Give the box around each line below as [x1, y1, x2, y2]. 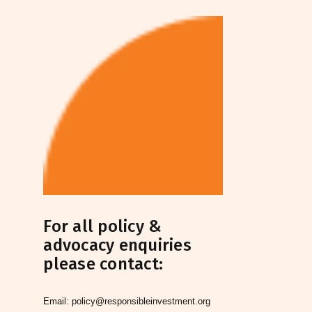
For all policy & [43, 217, 162, 237]
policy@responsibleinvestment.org [72, 296, 211, 307]
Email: [43, 296, 70, 307]
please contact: [43, 254, 164, 274]
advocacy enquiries [43, 235, 192, 256]
